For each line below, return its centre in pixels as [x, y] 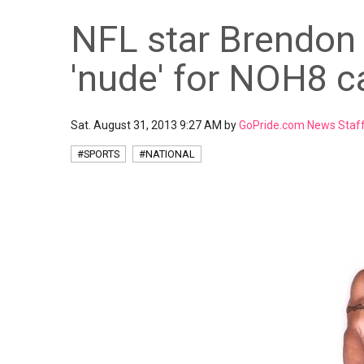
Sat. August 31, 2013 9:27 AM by [155, 125]
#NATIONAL [167, 154]
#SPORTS [98, 154]
